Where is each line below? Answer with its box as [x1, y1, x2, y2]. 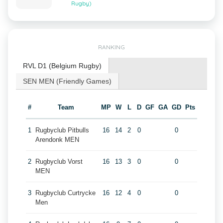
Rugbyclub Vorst [35, 158, 83, 165]
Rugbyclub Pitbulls [35, 126, 89, 134]
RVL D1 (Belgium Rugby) [23, 62, 102, 70]
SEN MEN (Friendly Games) [23, 77, 111, 85]
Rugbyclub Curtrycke [35, 189, 96, 197]
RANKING [98, 43, 125, 51]
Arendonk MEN [35, 136, 79, 143]
